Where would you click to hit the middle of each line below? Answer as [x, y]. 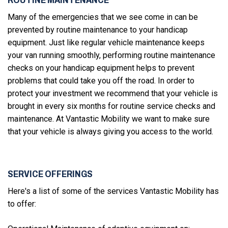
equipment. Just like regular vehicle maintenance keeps [106, 43]
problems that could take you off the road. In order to [101, 81]
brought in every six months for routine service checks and [111, 106]
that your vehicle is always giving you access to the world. [110, 132]
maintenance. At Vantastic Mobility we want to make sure [109, 119]
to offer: [22, 204]
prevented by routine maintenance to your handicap [98, 30]
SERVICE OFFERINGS [50, 174]
